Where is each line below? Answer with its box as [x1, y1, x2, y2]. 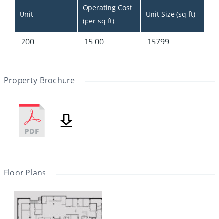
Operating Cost [83, 3, 134, 13]
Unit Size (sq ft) [146, 9, 195, 19]
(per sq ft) [83, 16, 114, 26]
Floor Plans [4, 167, 46, 178]
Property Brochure [4, 75, 75, 86]
